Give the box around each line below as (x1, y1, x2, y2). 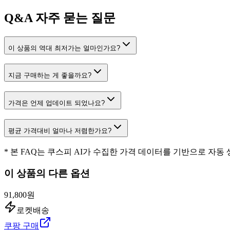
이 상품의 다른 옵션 (4, 168, 90, 179)
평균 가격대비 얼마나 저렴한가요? (8, 126, 111, 135)
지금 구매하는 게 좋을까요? (8, 71, 91, 80)
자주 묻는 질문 (32, 11, 116, 25)
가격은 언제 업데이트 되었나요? (8, 99, 105, 107)
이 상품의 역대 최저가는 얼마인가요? (8, 44, 120, 52)
